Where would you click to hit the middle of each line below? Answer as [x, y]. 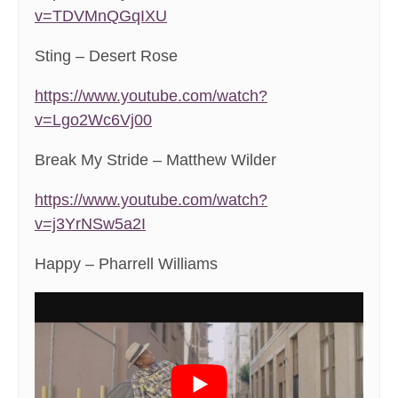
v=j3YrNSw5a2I [90, 224]
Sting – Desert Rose [106, 56]
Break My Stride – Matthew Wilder [155, 160]
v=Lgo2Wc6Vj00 [93, 120]
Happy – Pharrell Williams [126, 264]
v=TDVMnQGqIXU [101, 16]
